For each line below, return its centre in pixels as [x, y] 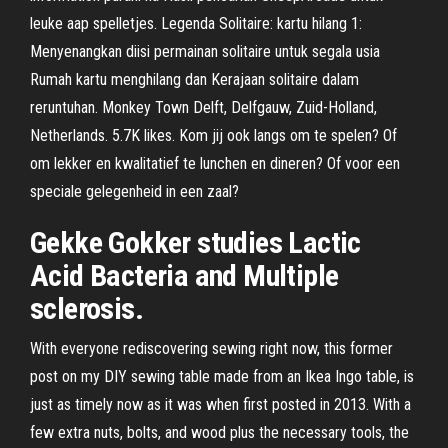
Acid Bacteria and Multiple [184, 275]
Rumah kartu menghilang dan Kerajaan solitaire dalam [194, 79]
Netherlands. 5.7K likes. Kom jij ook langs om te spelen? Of [213, 135]
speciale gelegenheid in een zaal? [134, 191]
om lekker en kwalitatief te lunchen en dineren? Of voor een [215, 163]
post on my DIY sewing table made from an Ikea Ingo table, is [222, 376]
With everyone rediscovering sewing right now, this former [211, 348]
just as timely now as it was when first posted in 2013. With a [220, 404]
